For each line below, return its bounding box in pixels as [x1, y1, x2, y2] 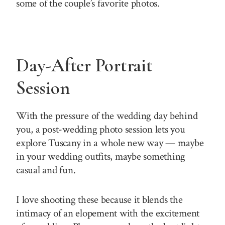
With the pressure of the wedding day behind [16, 108, 198, 123]
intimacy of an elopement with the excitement [16, 206, 200, 220]
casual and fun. [16, 163, 76, 177]
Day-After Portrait [16, 54, 153, 77]
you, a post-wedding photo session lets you [16, 122, 185, 136]
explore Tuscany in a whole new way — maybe [16, 136, 204, 150]
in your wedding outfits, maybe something [16, 149, 186, 163]
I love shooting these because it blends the [16, 192, 183, 206]
